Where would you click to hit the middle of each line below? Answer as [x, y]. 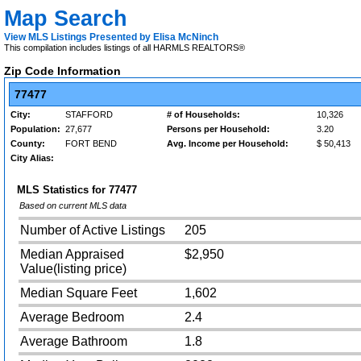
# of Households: [203, 114]
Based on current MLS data [73, 205]
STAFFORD [89, 114]
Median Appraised [72, 254]
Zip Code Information [62, 71]
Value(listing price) [73, 269]
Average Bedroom [72, 317]
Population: [35, 129]
